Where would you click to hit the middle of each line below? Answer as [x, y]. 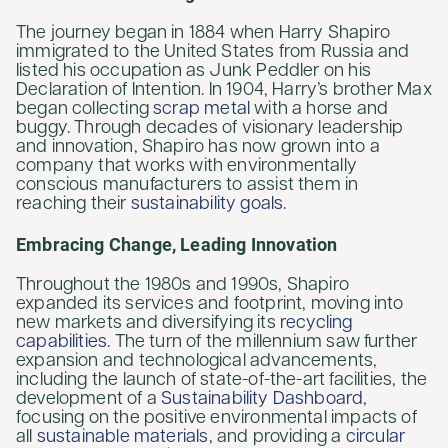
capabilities [62, 343]
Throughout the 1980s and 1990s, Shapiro [183, 286]
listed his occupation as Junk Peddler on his [193, 72]
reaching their [73, 205]
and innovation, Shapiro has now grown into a [198, 148]
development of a [89, 400]
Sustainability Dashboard [262, 400]
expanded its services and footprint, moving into [210, 305]
